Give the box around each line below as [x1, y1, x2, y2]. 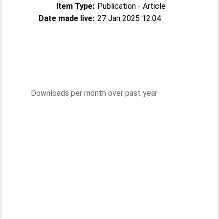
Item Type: [56, 1, 95, 11]
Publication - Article [97, 1, 166, 11]
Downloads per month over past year [31, 88, 157, 98]
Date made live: [39, 14, 95, 23]
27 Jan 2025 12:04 [97, 14, 161, 23]
